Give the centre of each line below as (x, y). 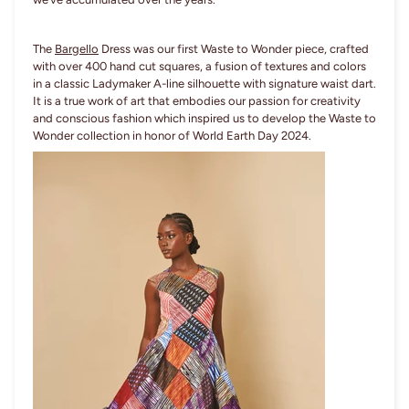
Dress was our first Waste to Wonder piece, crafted (234, 49)
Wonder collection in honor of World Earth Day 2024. (172, 136)
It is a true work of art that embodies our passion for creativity (197, 101)
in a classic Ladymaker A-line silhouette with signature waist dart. (204, 84)
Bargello (77, 49)
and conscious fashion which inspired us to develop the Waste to (204, 119)
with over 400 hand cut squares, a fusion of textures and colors (199, 67)
